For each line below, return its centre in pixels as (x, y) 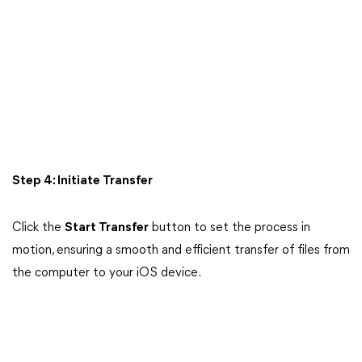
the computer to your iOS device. (107, 273)
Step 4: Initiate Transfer (82, 181)
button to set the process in (229, 228)
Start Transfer (107, 228)
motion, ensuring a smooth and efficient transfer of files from (181, 250)
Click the (38, 228)
